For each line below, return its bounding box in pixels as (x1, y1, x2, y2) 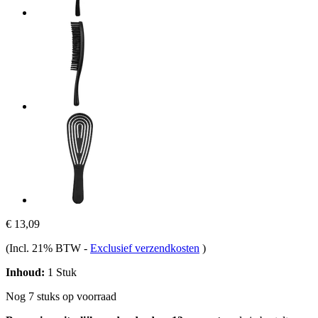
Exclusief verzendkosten (90, 241, 199, 254)
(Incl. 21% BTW (6, 241, 84, 254)
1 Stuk (45, 265, 77, 278)
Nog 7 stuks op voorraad (6, 290, 116, 302)
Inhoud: (6, 265, 45, 278)
